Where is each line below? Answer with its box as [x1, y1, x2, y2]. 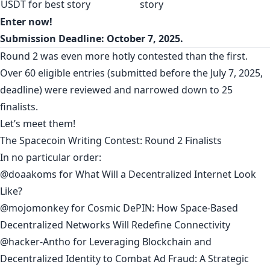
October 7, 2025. [107, 32, 183, 45]
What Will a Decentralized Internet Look [75, 168, 256, 181]
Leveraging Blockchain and [89, 235, 212, 248]
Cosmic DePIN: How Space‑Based [87, 201, 238, 215]
